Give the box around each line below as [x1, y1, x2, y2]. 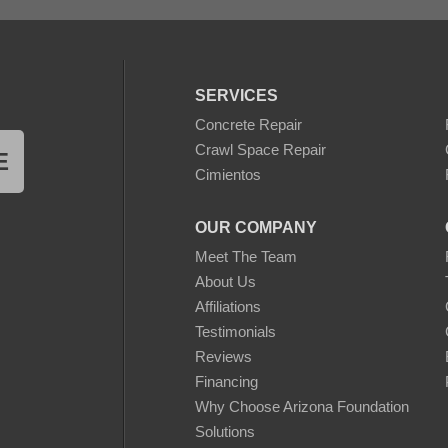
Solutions [195, 423, 255, 441]
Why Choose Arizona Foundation [195, 398, 409, 416]
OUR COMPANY [195, 219, 317, 237]
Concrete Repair [195, 116, 302, 134]
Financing [195, 373, 258, 391]
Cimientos [195, 166, 261, 184]
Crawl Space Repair [195, 141, 326, 159]
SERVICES [195, 87, 278, 105]
